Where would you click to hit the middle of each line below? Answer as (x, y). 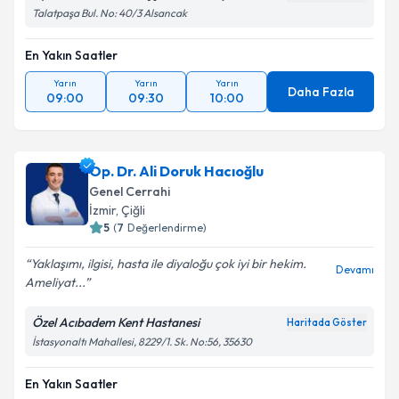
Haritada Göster (327, 322)
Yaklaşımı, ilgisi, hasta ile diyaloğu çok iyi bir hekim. (168, 264)
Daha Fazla (321, 92)
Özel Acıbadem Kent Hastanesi (116, 322)
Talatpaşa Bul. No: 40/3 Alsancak (110, 13)
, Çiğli (130, 210)
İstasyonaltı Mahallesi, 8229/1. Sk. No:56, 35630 (142, 342)
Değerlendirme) (167, 228)
